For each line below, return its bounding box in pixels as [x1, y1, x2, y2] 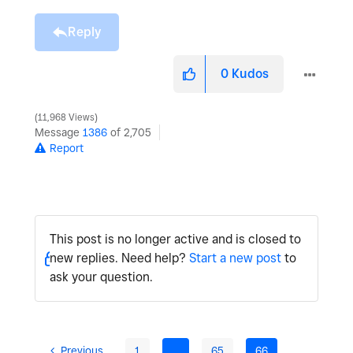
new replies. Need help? [49, 251, 189, 266]
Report [50, 142, 84, 155]
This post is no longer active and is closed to [49, 232, 301, 247]
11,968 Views [35, 112, 97, 124]
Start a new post [188, 251, 281, 266]
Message [35, 126, 83, 139]
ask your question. [49, 269, 153, 285]
